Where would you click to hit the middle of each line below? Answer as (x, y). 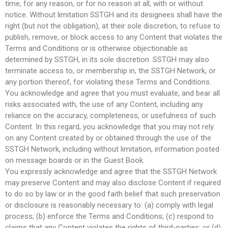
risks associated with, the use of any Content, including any (104, 104)
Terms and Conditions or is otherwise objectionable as (96, 48)
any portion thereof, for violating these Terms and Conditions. (108, 82)
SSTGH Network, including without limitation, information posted (112, 149)
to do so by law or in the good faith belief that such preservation (113, 194)
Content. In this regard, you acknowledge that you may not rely (109, 126)
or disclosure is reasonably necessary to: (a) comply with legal (109, 205)
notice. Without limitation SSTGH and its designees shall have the (114, 15)
